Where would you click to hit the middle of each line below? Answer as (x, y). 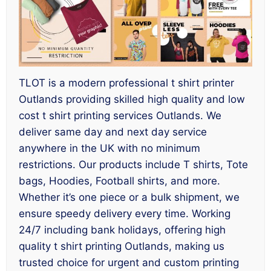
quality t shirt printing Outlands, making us (122, 246)
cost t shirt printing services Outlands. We (120, 115)
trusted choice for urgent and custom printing (129, 262)
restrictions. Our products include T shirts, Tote (133, 164)
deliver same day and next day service (113, 132)
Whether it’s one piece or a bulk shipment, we (129, 197)
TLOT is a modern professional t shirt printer (126, 83)
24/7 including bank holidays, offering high (122, 230)
